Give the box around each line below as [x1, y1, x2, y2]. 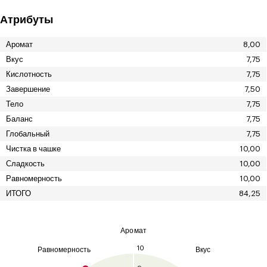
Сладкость [5, 159, 45, 167]
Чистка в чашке [5, 144, 61, 153]
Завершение [5, 85, 50, 93]
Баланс [5, 114, 33, 123]
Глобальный [5, 129, 49, 138]
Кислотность [5, 70, 52, 78]
